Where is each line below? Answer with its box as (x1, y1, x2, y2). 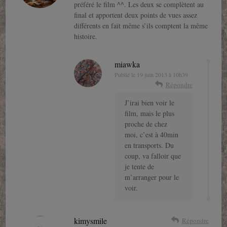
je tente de (125, 161, 155, 171)
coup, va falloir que (125, 150, 181, 161)
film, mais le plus (125, 108, 175, 118)
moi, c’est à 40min (125, 129, 179, 139)
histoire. (74, 31, 98, 41)
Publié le (115, 70, 137, 79)
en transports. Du (125, 140, 174, 150)
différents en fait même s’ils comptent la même (74, 20, 208, 30)
